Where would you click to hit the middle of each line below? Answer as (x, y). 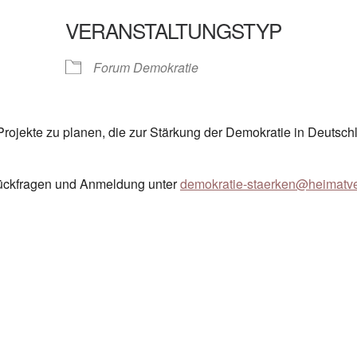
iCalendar (214, 57)
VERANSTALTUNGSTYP (173, 29)
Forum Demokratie (145, 67)
